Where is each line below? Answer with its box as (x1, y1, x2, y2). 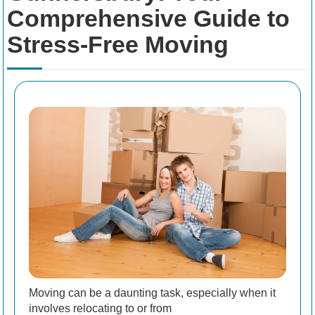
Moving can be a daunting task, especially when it (29, 286, 276, 299)
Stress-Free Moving (7, 31, 229, 58)
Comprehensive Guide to (7, 5, 290, 32)
